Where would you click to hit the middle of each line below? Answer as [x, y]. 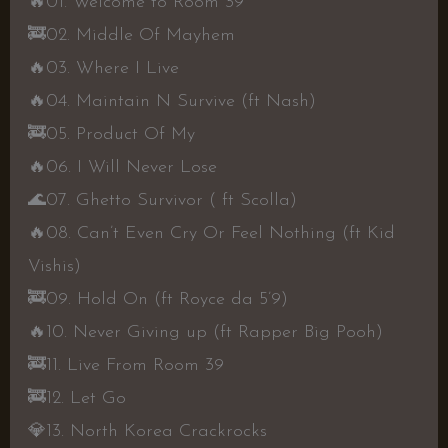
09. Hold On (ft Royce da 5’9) [166, 300]
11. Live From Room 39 [134, 366]
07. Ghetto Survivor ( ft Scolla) [171, 201]
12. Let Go [85, 399]
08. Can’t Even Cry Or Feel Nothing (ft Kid [220, 234]
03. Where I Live [112, 69]
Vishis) [54, 267]
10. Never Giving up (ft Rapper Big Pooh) [214, 333]
